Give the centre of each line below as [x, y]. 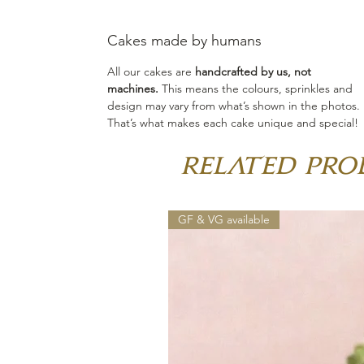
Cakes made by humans [184, 40]
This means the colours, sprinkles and [256, 88]
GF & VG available [224, 219]
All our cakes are [151, 71]
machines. [133, 88]
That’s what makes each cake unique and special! [234, 122]
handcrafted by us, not [253, 71]
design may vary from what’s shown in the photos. [234, 105]
